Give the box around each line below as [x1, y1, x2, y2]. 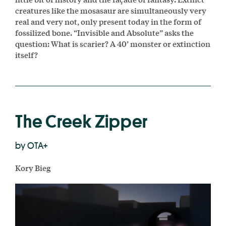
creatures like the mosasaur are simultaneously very [15, 4, 206, 16]
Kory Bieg [15, 161, 50, 174]
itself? [15, 48, 38, 61]
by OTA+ [15, 139, 48, 151]
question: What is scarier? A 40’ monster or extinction [15, 37, 210, 49]
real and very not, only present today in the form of [15, 15, 201, 27]
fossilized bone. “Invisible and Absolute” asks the [15, 26, 194, 38]
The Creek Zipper [15, 110, 148, 133]
